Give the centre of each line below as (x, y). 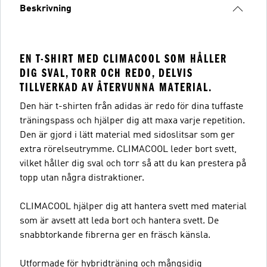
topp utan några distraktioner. (82, 178)
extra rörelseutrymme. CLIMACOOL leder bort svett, (128, 150)
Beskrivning (46, 9)
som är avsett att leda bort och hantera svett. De (119, 221)
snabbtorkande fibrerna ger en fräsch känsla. (115, 235)
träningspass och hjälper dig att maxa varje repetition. (132, 121)
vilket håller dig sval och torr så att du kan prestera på (133, 164)
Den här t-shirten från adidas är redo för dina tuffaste (131, 107)
